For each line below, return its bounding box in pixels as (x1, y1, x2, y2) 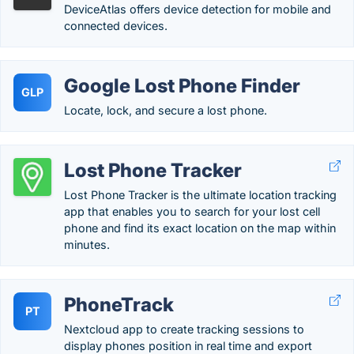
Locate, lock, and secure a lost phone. (64, 104, 267, 117)
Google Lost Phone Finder (64, 74, 300, 97)
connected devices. (64, 19, 168, 32)
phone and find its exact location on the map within (64, 221, 336, 235)
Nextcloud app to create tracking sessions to (64, 322, 304, 336)
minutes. (64, 238, 110, 251)
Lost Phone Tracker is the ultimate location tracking (64, 188, 337, 201)
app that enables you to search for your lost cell (64, 205, 320, 218)
